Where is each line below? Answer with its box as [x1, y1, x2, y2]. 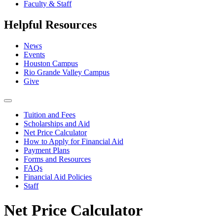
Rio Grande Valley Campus [24, 68, 110, 77]
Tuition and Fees [24, 110, 75, 119]
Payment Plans [24, 146, 70, 155]
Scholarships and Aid [24, 119, 90, 128]
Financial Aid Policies [24, 173, 92, 182]
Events [24, 50, 45, 59]
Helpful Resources [4, 18, 97, 32]
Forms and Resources [24, 155, 91, 164]
